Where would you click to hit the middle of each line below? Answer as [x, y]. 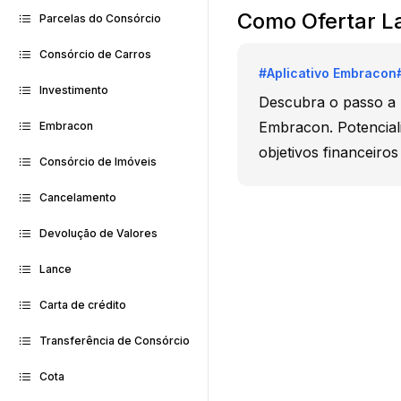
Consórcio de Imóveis [98, 162]
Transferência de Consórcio [115, 341]
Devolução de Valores [98, 233]
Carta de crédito [83, 305]
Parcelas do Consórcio [100, 18]
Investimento [74, 90]
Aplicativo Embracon [332, 73]
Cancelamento [78, 197]
